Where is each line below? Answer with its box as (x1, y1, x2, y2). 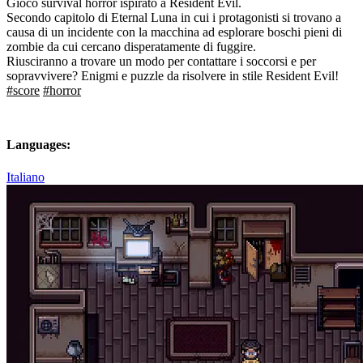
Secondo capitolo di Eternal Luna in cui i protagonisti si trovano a (6, 11, 341, 25)
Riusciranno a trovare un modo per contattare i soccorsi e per (6, 54, 316, 69)
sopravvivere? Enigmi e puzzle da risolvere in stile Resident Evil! (6, 69, 339, 83)
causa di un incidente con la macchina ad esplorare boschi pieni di (6, 25, 342, 40)
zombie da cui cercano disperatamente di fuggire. (6, 40, 256, 54)
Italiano (6, 169, 45, 184)
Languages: (6, 138, 70, 152)
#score (6, 83, 40, 98)
